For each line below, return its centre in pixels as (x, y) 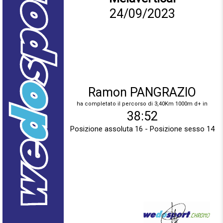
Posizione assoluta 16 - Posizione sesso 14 (142, 129)
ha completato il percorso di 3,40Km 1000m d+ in (142, 104)
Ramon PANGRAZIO (142, 93)
